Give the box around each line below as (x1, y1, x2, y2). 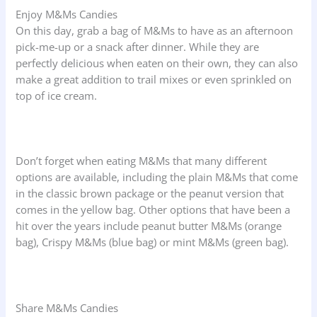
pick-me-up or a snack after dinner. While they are (16, 39, 260, 54)
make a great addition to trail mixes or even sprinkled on (16, 71, 292, 86)
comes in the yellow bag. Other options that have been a (16, 202, 291, 217)
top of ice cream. (16, 88, 98, 103)
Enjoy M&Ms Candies (16, 6, 118, 21)
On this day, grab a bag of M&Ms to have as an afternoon (16, 23, 294, 38)
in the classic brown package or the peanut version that (16, 186, 284, 201)
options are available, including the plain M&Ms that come (16, 170, 299, 185)
